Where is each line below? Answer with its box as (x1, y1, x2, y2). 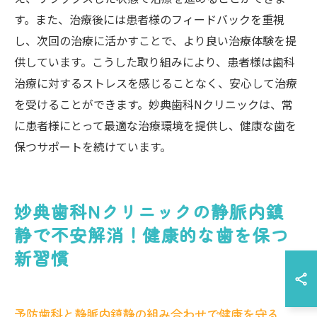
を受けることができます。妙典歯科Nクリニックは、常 (14, 96, 293, 113)
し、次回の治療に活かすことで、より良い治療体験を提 (14, 32, 296, 49)
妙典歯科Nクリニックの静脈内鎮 (14, 199, 285, 224)
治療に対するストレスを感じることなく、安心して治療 (14, 74, 297, 91)
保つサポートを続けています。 (14, 138, 171, 155)
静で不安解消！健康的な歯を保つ (14, 222, 290, 247)
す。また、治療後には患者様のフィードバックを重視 (14, 11, 284, 28)
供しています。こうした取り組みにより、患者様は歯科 (14, 53, 295, 70)
